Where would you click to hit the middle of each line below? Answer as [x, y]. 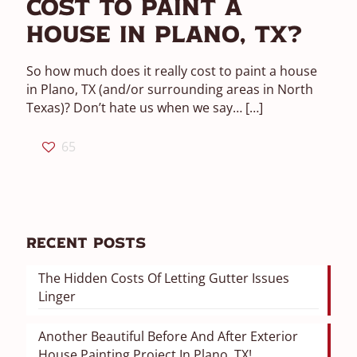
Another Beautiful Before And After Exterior [168, 336]
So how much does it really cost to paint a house [172, 71]
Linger [57, 296]
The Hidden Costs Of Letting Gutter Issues [164, 278]
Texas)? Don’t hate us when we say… [134, 108]
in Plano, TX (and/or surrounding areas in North [170, 89]
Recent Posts [86, 244]
